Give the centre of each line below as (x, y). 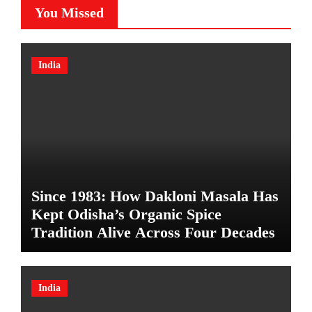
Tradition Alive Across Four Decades (153, 233)
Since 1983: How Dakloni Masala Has (155, 196)
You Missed (69, 13)
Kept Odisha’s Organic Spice (126, 214)
